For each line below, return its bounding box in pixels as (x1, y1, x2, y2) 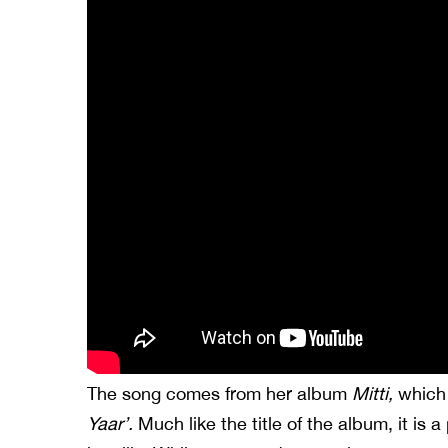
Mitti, (352, 383, 398, 405)
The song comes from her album (87, 383, 352, 405)
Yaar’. (87, 413, 138, 435)
